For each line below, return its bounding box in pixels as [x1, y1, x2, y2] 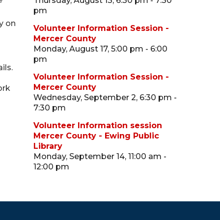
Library [33, 141, 63, 151]
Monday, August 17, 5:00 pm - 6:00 [33, 44, 168, 54]
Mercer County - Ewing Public [33, 131, 160, 140]
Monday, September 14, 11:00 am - [33, 152, 167, 161]
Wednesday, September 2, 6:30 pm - [33, 93, 177, 102]
